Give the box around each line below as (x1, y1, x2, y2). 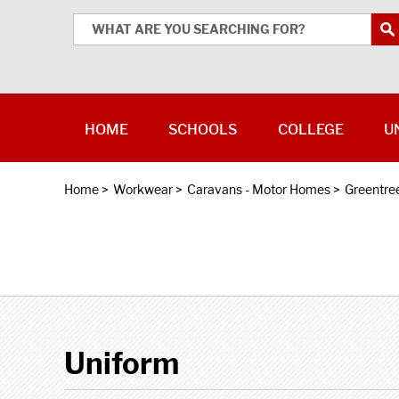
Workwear (113, 182, 173, 197)
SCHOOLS (168, 121, 238, 138)
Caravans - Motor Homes (187, 182, 330, 197)
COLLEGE (277, 121, 344, 138)
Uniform (64, 346, 179, 381)
